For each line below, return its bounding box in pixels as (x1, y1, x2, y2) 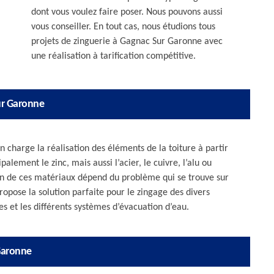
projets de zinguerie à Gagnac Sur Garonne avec (31, 37, 223, 46)
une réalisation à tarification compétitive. (31, 51, 196, 61)
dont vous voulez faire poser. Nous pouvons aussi (31, 7, 223, 17)
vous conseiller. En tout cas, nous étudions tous (31, 22, 215, 32)
